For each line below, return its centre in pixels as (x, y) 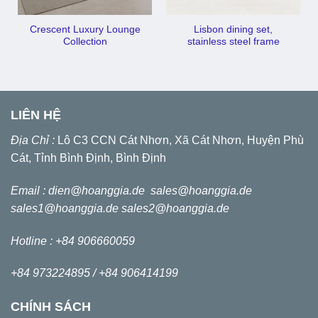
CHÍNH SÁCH (51, 307)
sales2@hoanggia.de (175, 208)
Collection (85, 41)
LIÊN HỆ (36, 115)
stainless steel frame (233, 41)
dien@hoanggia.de (99, 190)
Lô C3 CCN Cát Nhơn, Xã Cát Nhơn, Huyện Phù (181, 140)
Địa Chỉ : (34, 140)
